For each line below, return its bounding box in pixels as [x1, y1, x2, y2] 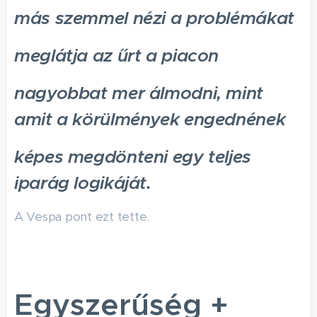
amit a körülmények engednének [14, 108, 286, 130]
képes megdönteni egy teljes [14, 146, 251, 168]
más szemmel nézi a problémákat [14, 7, 294, 29]
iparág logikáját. [14, 172, 151, 194]
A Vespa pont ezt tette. [14, 209, 150, 224]
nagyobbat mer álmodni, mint [14, 82, 263, 104]
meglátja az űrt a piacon [14, 45, 219, 67]
